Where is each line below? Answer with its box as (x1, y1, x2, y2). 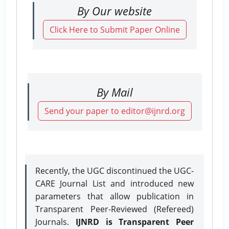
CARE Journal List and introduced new (35, 177, 194, 189)
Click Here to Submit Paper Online (49, 24, 180, 35)
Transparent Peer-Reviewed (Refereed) (35, 203, 194, 215)
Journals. (35, 216, 69, 227)
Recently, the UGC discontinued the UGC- (35, 165, 194, 176)
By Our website (77, 3, 152, 18)
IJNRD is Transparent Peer (69, 216, 194, 227)
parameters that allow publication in (35, 190, 194, 202)
